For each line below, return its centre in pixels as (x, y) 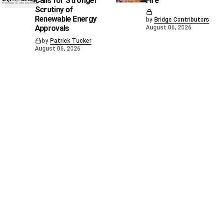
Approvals (52, 28)
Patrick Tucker (70, 41)
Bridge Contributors (181, 19)
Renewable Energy (66, 19)
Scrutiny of (54, 9)
